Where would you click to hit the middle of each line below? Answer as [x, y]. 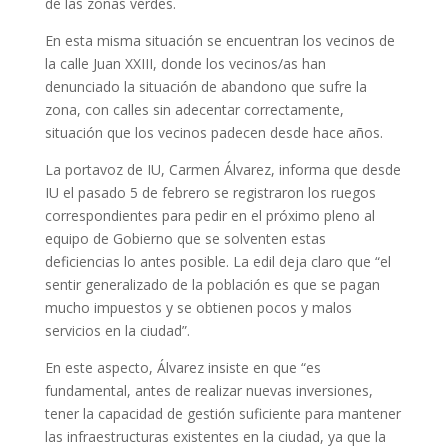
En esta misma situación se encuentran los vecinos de [219, 40]
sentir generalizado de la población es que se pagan [212, 284]
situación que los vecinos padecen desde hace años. [213, 132]
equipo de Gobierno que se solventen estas [185, 238]
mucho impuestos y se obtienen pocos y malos [198, 307]
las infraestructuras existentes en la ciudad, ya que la [215, 436]
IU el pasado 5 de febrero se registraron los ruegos [210, 192]
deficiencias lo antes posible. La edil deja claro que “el [217, 261]
